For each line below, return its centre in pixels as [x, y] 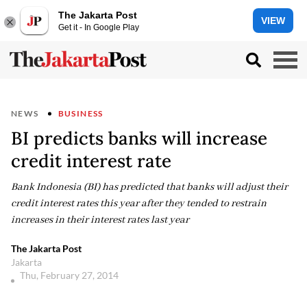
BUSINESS [81, 113]
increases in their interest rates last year [100, 220]
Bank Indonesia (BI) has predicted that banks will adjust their [149, 187]
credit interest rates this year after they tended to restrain [139, 204]
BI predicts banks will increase [139, 138]
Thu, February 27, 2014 [70, 275]
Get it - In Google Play [99, 27]
